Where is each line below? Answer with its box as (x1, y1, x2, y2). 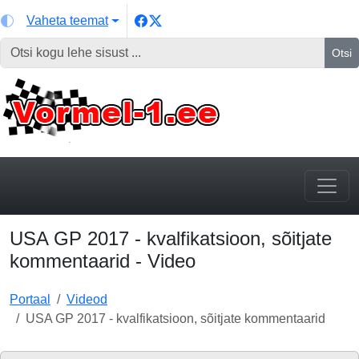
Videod (67, 292, 107, 306)
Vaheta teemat (26, 14, 108, 27)
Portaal (10, 292, 50, 306)
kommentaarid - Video (10, 250, 196, 272)
